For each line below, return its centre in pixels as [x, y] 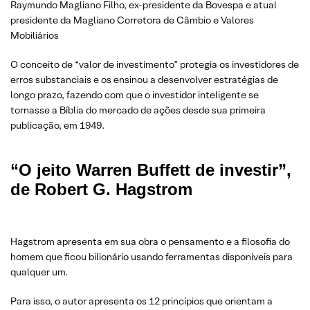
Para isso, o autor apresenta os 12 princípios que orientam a [142, 301]
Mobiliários [35, 36]
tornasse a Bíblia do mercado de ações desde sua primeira [138, 110]
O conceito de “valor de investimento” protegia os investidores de [155, 65]
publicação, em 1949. [57, 126]
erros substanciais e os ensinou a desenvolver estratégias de [144, 80]
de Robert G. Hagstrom [101, 190]
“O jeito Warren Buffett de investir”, [151, 170]
